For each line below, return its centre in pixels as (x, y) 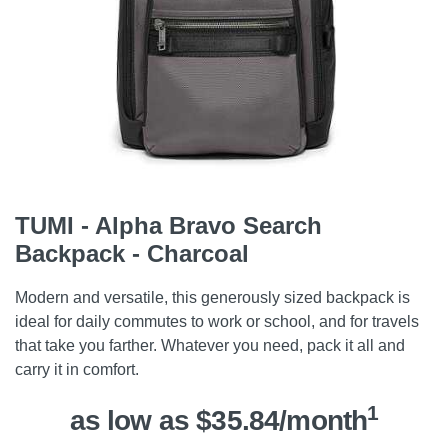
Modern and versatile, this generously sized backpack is (212, 297)
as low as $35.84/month (218, 420)
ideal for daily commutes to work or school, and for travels (217, 321)
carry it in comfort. (77, 369)
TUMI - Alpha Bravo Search (168, 225)
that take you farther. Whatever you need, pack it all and (210, 345)
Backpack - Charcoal (132, 253)
